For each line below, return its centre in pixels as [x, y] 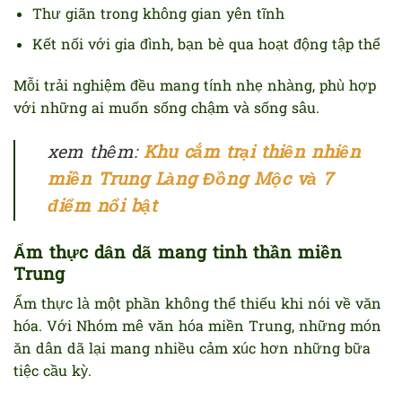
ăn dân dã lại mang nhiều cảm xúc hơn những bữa [192, 350]
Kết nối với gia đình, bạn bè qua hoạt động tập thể [206, 46]
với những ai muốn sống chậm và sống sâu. [166, 109]
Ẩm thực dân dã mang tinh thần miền [178, 253]
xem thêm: [96, 153]
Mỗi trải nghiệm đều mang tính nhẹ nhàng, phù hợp [195, 87]
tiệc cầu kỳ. [52, 373]
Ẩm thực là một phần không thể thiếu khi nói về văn [197, 306]
